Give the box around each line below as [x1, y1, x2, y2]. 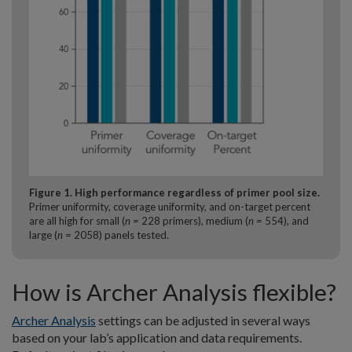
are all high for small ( [29, 214, 125, 227]
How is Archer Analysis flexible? [12, 277, 336, 306]
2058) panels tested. [74, 228, 169, 241]
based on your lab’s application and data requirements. [12, 329, 302, 345]
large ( [29, 228, 57, 241]
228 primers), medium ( [141, 214, 248, 227]
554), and [265, 214, 309, 227]
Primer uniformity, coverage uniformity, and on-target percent [29, 200, 310, 213]
